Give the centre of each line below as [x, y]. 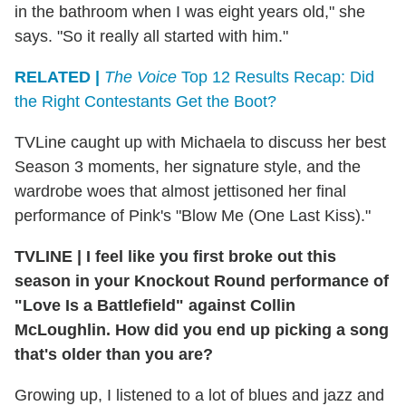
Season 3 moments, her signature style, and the [188, 166]
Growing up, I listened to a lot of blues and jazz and [199, 395]
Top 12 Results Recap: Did [275, 77]
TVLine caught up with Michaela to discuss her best [200, 142]
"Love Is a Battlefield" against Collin [155, 305]
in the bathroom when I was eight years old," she [190, 11]
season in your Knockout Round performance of [202, 280]
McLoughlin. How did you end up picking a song [202, 329]
